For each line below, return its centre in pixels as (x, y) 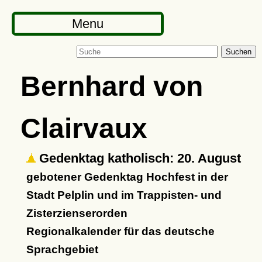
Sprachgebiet (62, 249)
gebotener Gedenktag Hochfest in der (127, 177)
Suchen (239, 52)
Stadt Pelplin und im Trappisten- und (124, 195)
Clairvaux (84, 128)
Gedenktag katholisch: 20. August (138, 158)
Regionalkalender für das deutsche (120, 231)
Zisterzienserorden (77, 213)
